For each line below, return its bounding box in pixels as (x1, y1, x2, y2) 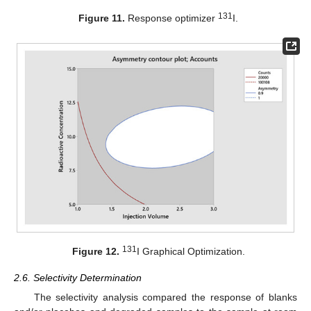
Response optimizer (125, 12, 219, 24)
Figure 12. (72, 245, 119, 257)
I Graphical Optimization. (136, 245, 245, 257)
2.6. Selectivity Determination (14, 271, 142, 283)
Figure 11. (78, 12, 126, 24)
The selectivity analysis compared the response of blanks (33, 292, 297, 303)
